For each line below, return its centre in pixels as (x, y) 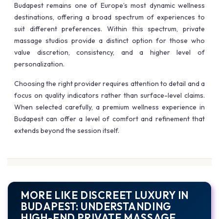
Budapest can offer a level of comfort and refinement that (109, 119)
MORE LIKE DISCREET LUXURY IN (105, 195)
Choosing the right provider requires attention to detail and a (109, 84)
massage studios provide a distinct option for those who (109, 41)
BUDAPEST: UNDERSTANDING (96, 207)
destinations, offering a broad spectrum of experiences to (109, 17)
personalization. (39, 64)
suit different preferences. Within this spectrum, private (109, 29)
